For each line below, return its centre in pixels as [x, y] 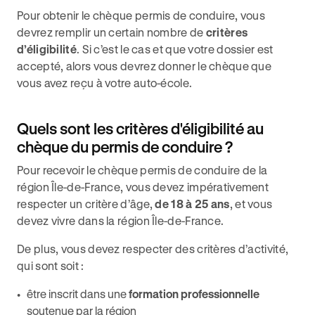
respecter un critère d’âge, [86, 204]
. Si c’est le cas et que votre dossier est [175, 49]
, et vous [251, 204]
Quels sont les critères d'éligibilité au [140, 128]
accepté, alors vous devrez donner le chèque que [144, 66]
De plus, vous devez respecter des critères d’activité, [153, 249]
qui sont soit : [52, 265]
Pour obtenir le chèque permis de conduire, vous [141, 15]
